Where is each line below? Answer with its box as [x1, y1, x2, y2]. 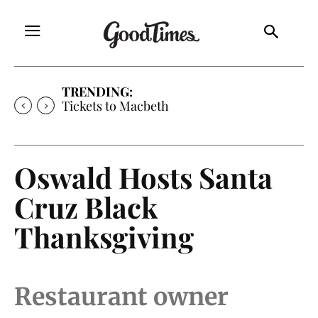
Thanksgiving [14, 217, 194, 256]
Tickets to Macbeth [62, 97, 169, 114]
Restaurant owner [14, 281, 229, 312]
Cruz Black [14, 187, 158, 226]
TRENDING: [62, 82, 133, 100]
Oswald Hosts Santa [14, 158, 273, 196]
